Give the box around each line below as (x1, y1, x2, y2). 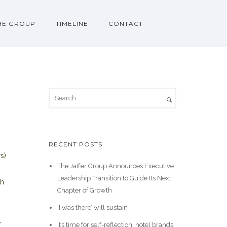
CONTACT (108, 20, 143, 27)
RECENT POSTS (49, 140, 102, 148)
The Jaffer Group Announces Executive (57, 162, 174, 170)
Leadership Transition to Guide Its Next (57, 174, 171, 182)
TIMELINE (56, 20, 88, 27)
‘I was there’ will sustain (57, 204, 128, 211)
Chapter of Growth (57, 186, 112, 194)
